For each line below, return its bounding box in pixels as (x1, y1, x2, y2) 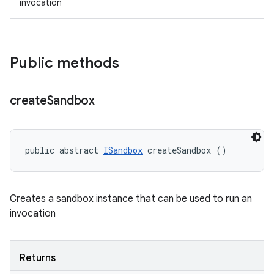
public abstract (25, 144, 103, 156)
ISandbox (103, 144, 143, 156)
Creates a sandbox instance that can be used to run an (10, 193, 252, 205)
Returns (20, 252, 56, 264)
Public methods (10, 54, 119, 72)
